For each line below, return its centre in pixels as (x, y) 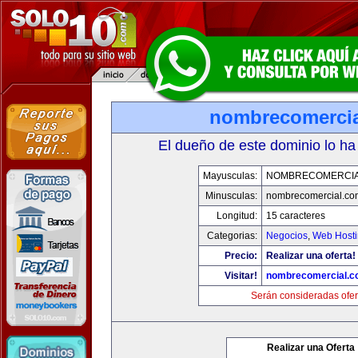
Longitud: (237, 216)
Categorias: (232, 236)
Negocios (286, 236)
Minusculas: (231, 196)
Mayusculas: (230, 176)
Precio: (241, 256)
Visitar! (241, 276)
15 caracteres (295, 216)
